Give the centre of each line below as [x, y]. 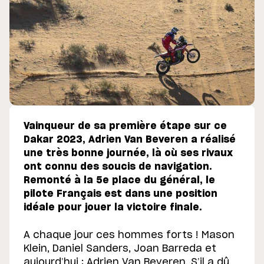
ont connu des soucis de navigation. [118, 167]
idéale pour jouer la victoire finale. [113, 208]
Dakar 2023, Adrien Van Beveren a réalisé [130, 140]
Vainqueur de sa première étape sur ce [125, 126]
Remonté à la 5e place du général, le [119, 181]
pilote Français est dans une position [121, 194]
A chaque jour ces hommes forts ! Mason [129, 235]
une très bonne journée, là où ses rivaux [128, 154]
